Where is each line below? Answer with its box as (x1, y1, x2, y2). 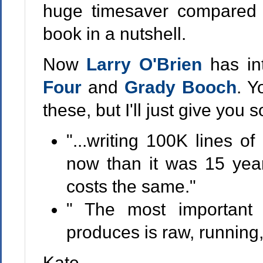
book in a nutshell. (42, 23, 186, 43)
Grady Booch (124, 77, 237, 97)
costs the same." (66, 176, 196, 196)
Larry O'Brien (86, 54, 211, 74)
